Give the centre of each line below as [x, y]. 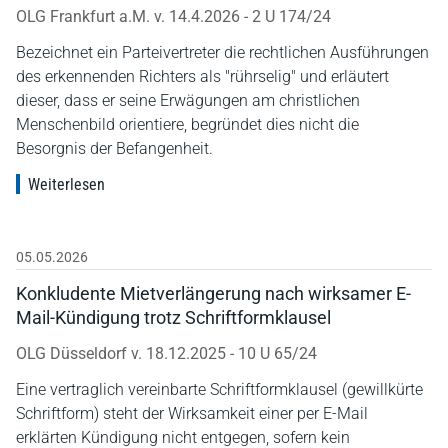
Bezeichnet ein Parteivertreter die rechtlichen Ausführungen [222, 52]
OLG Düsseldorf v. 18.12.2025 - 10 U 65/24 [166, 353]
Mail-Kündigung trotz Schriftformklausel [173, 317]
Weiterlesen [66, 184]
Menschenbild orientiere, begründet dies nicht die [187, 124]
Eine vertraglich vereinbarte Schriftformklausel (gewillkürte [219, 389]
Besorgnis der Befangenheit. [114, 148]
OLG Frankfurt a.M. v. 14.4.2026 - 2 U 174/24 [173, 16]
